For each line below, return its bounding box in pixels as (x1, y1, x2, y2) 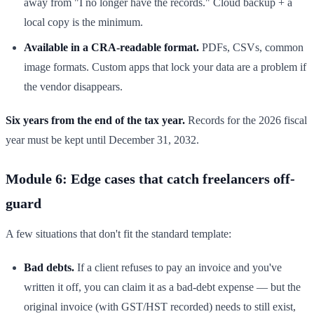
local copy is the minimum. (24, 16, 143, 29)
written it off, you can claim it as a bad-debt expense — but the (24, 281, 301, 294)
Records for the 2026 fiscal (185, 114, 307, 127)
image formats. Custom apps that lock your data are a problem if (24, 61, 306, 74)
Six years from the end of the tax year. (6, 114, 185, 127)
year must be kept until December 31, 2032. (6, 134, 199, 146)
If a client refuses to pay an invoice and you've (74, 261, 282, 274)
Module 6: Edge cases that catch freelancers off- (6, 171, 295, 187)
